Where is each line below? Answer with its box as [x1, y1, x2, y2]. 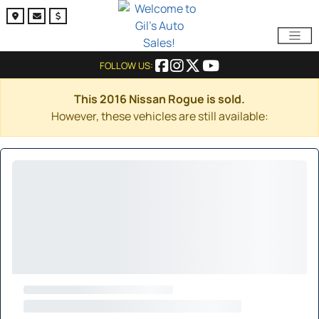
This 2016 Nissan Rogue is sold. [74, 91, 245, 107]
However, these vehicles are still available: [51, 108, 268, 124]
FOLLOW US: [100, 59, 155, 72]
